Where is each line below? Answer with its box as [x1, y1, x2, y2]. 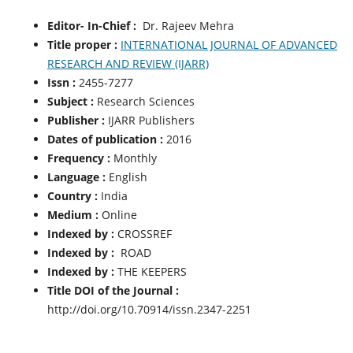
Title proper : [46, 37, 117, 53]
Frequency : [46, 150, 110, 166]
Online [98, 207, 137, 223]
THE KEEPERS [117, 264, 187, 280]
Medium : [46, 207, 98, 223]
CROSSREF [113, 226, 172, 242]
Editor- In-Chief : [46, 18, 143, 34]
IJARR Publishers [104, 113, 195, 128]
